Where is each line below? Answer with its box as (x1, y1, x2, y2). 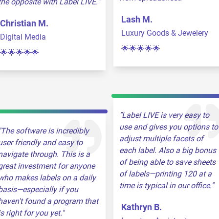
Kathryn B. (121, 202, 162, 212)
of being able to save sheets (119, 157, 216, 167)
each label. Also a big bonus (119, 146, 216, 155)
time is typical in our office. (119, 181, 211, 190)
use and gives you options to (119, 122, 218, 131)
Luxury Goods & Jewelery (121, 28, 208, 38)
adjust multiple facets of (119, 134, 203, 143)
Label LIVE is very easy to (122, 110, 209, 120)
